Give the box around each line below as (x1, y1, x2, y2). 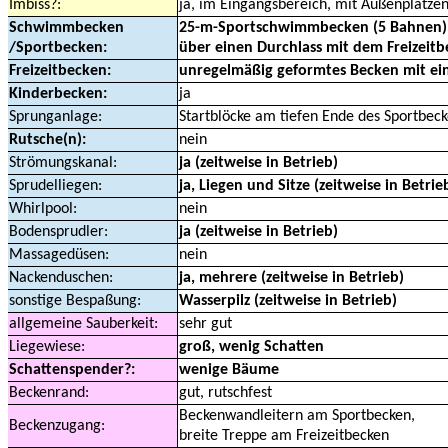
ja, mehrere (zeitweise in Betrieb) (179, 270, 404, 286)
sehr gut (179, 316, 232, 332)
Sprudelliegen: (9, 178, 102, 194)
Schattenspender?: (9, 362, 135, 378)
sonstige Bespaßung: (9, 293, 141, 309)
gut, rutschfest (179, 385, 272, 401)
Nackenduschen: (9, 270, 113, 286)
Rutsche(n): (9, 132, 86, 148)
